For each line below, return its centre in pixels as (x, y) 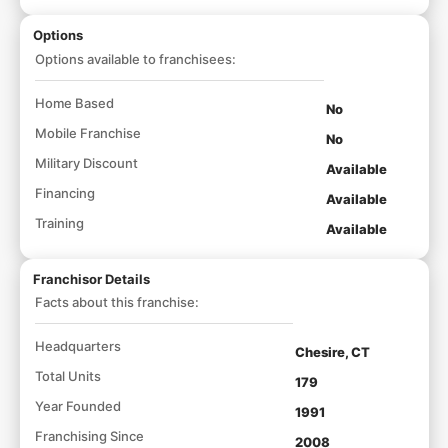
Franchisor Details (91, 278)
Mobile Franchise (87, 132)
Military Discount (86, 162)
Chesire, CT (332, 352)
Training (59, 222)
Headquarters (77, 346)
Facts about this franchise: (116, 302)
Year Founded (77, 406)
